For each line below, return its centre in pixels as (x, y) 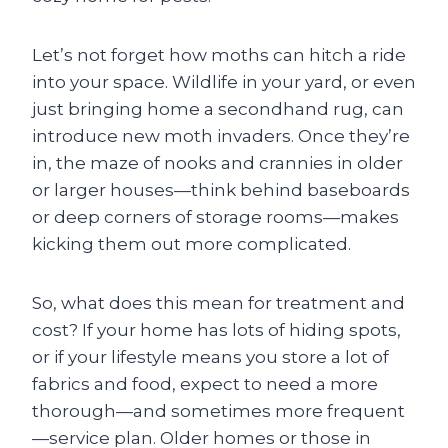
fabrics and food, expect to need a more (205, 384)
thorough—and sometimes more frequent (218, 411)
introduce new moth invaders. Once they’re (221, 136)
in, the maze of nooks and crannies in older (217, 163)
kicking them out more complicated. (191, 244)
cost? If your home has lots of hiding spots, (216, 330)
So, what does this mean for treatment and (218, 303)
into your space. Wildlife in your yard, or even (224, 82)
